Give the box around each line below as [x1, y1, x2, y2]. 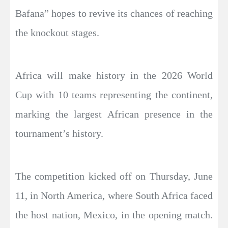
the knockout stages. [15, 27, 99, 39]
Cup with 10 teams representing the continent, [15, 89, 213, 101]
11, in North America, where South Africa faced [15, 190, 213, 202]
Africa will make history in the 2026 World [15, 70, 213, 81]
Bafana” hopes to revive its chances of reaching [15, 8, 213, 19]
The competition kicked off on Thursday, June [15, 170, 213, 182]
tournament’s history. [15, 128, 103, 139]
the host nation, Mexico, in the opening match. [15, 209, 213, 221]
